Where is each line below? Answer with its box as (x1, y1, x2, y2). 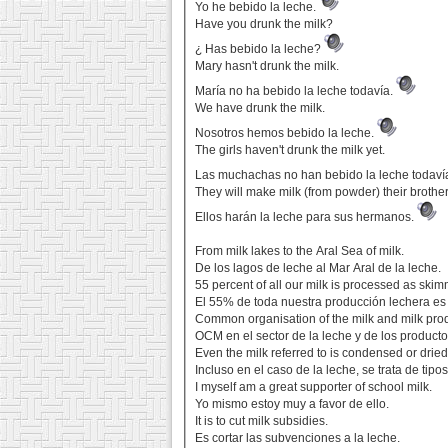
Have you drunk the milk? (195, 17, 334, 32)
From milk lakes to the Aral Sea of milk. (195, 244, 405, 259)
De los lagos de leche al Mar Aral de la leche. (195, 261, 442, 276)
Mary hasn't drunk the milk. (195, 59, 340, 74)
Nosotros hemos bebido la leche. (195, 126, 378, 141)
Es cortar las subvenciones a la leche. (195, 431, 401, 446)
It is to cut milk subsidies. (195, 414, 329, 429)
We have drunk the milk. (195, 101, 326, 116)
